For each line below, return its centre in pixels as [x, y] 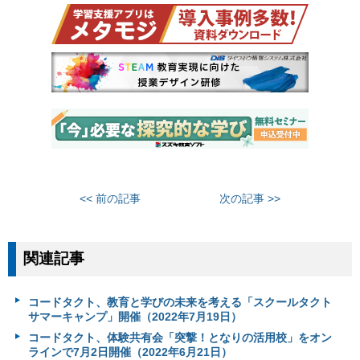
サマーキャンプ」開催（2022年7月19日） [135, 316]
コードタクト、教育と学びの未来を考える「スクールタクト [180, 302]
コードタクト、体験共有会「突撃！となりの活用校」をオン [180, 338]
